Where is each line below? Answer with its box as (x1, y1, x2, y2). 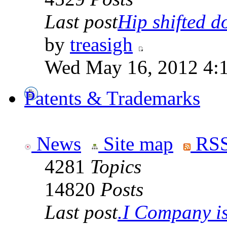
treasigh (70, 33, 133, 56)
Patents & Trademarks (24, 87, 200, 109)
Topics (90, 156, 141, 178)
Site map (98, 133, 173, 155)
